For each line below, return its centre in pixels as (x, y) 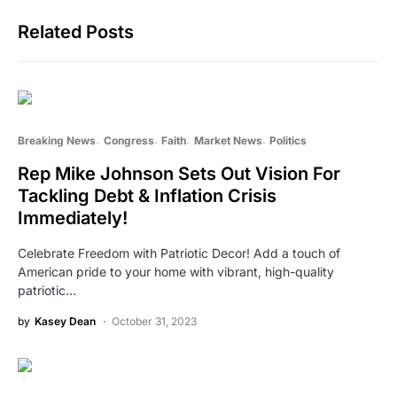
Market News (228, 141)
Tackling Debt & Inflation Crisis (147, 196)
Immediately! (73, 218)
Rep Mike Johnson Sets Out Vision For (179, 174)
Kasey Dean (65, 322)
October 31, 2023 (154, 322)
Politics (288, 141)
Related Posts (76, 32)
